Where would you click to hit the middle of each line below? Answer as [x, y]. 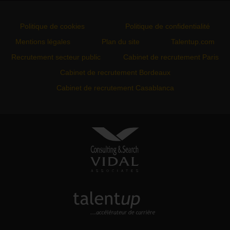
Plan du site [120, 42]
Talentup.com [193, 42]
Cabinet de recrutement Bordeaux [115, 73]
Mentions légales [43, 42]
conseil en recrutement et [115, 154]
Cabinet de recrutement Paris [171, 57]
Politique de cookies [53, 27]
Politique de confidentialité [167, 27]
